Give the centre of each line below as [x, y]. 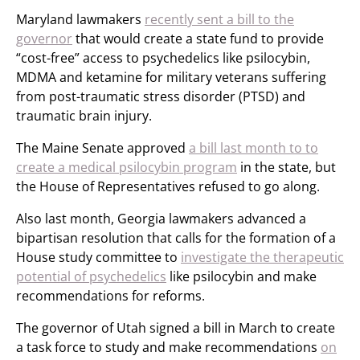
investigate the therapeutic [262, 257]
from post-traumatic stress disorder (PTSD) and [161, 96]
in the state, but [286, 167]
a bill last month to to [254, 148]
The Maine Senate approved [102, 148]
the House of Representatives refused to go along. [168, 186]
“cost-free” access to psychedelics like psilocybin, [163, 58]
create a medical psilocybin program [127, 167]
